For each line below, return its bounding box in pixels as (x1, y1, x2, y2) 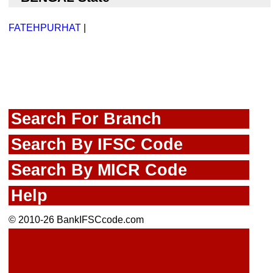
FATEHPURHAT (9, 23, 81, 34)
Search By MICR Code (11, 160, 187, 180)
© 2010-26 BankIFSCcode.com (9, 214, 144, 225)
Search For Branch (11, 109, 161, 129)
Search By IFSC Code (11, 135, 183, 154)
